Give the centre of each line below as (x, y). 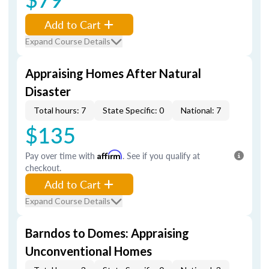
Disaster (48, 91)
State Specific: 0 (133, 110)
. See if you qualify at (161, 156)
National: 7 (201, 110)
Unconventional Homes (89, 251)
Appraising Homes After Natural (113, 73)
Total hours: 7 (60, 110)
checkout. (43, 168)
